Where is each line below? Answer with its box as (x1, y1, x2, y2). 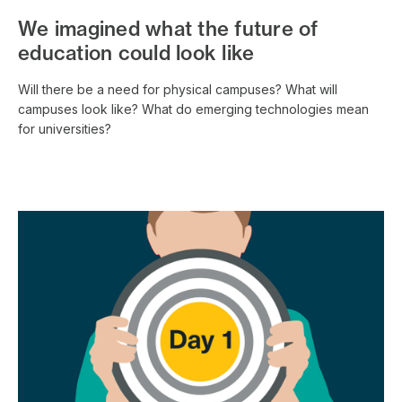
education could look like (18, 39, 255, 66)
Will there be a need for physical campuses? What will (18, 81, 337, 97)
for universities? (18, 120, 111, 136)
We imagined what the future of (18, 15, 319, 41)
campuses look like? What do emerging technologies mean (18, 100, 369, 117)
